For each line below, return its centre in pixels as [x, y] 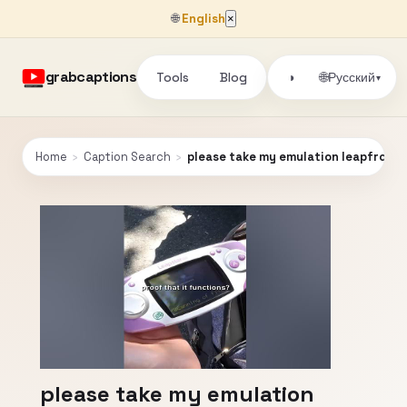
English [203, 19]
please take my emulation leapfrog [291, 157]
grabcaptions [91, 77]
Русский [352, 77]
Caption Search [127, 157]
